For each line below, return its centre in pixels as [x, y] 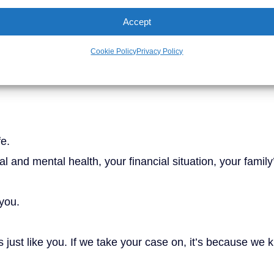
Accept [137, 21]
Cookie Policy [114, 51]
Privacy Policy [160, 51]
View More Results [137, 46]
